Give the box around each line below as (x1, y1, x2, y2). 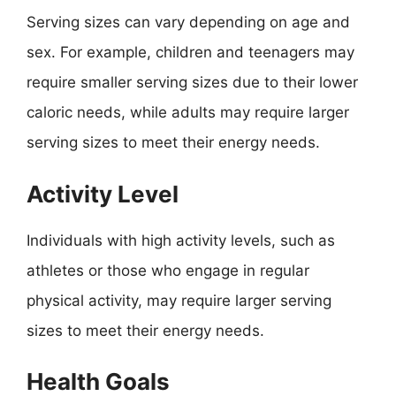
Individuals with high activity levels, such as (27, 231, 335, 249)
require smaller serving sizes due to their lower (27, 73, 358, 91)
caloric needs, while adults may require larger (27, 103, 349, 121)
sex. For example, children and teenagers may (27, 43, 354, 61)
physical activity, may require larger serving (27, 291, 331, 309)
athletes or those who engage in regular (27, 261, 309, 279)
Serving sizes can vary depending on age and (27, 13, 350, 31)
